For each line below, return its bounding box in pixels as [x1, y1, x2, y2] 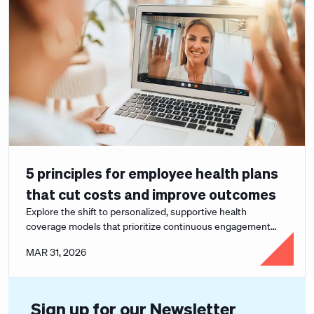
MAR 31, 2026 [26, 246, 86, 259]
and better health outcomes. [26, 235, 149, 247]
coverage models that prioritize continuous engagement [26, 220, 271, 233]
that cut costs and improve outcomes [26, 185, 276, 203]
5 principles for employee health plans [26, 164, 278, 182]
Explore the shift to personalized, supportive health [26, 205, 247, 218]
